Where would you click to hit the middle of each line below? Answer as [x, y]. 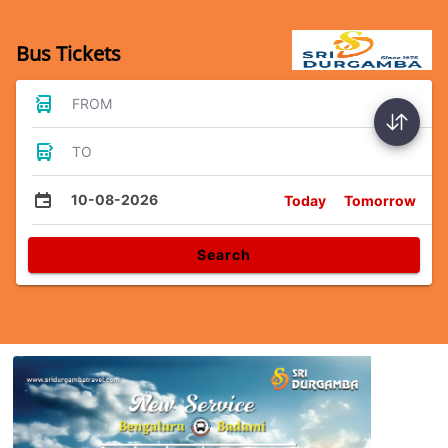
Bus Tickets [68, 53]
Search [224, 254]
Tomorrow [380, 200]
